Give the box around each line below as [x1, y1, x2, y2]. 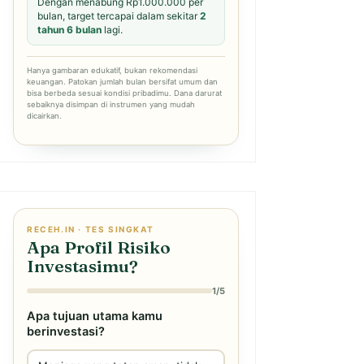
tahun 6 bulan [37, 24, 102, 36]
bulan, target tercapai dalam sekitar [37, 10, 200, 22]
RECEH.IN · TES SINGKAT [27, 223, 154, 234]
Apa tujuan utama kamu [27, 308, 162, 323]
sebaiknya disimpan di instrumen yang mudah [27, 100, 195, 109]
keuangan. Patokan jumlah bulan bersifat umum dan [27, 77, 218, 86]
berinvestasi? [27, 323, 105, 339]
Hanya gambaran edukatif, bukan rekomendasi [27, 66, 197, 75]
